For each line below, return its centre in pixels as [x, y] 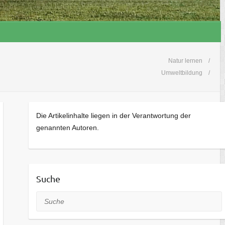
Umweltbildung [182, 73]
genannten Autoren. [67, 128]
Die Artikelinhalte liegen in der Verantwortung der [113, 116]
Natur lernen [185, 61]
